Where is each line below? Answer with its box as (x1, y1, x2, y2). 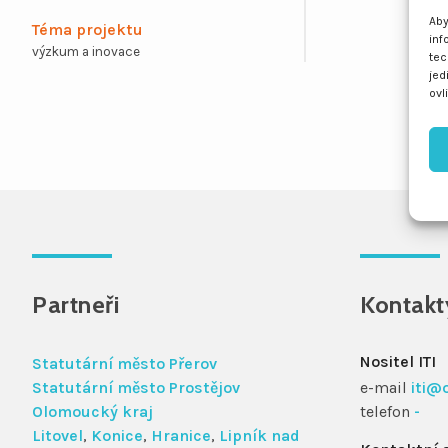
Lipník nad (219, 425, 300, 445)
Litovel (32, 425, 83, 445)
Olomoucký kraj (32, 401, 153, 421)
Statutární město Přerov (32, 353, 217, 373)
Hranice (151, 425, 211, 445)
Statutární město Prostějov (32, 377, 240, 397)
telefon (360, 401, 414, 421)
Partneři (32, 289, 119, 319)
